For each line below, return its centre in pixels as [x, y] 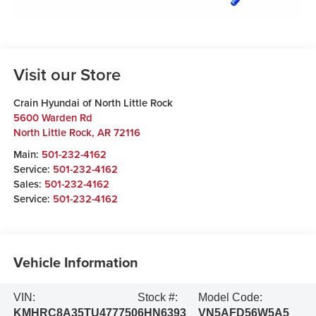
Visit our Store [67, 74]
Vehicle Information [75, 262]
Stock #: [157, 298]
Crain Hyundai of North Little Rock [93, 102]
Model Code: [230, 298]
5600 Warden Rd [53, 117]
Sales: [29, 183]
